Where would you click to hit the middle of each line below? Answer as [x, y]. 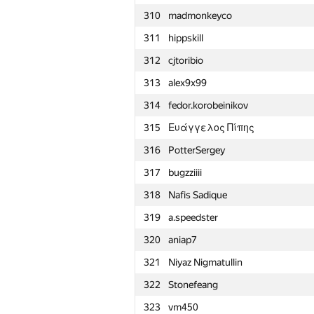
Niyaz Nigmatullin [205, 262]
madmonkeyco [200, 15]
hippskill [186, 38]
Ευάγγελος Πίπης [211, 128]
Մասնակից [198, 292]
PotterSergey [197, 150]
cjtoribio [186, 60]
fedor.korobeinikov [208, 105]
